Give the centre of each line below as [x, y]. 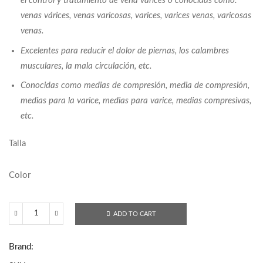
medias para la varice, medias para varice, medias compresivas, [136, 101]
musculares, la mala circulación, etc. [86, 66]
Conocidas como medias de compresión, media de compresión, [135, 86]
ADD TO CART [134, 214]
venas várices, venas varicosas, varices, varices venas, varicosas [136, 16]
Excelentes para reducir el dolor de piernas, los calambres [125, 50]
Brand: [21, 247]
